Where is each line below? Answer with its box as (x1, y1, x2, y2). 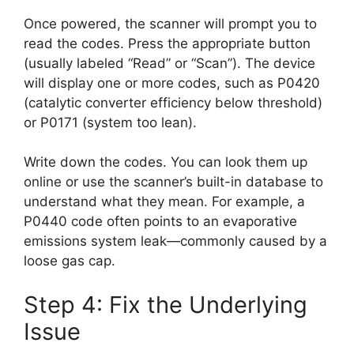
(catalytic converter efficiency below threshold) (24, 94, 322, 111)
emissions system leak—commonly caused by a (24, 233, 327, 250)
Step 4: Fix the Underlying (24, 290, 307, 318)
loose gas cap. (24, 253, 115, 269)
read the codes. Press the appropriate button (24, 35, 311, 51)
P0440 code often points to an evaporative (24, 213, 297, 230)
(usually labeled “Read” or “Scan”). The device (24, 55, 315, 71)
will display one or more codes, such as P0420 (24, 74, 320, 91)
